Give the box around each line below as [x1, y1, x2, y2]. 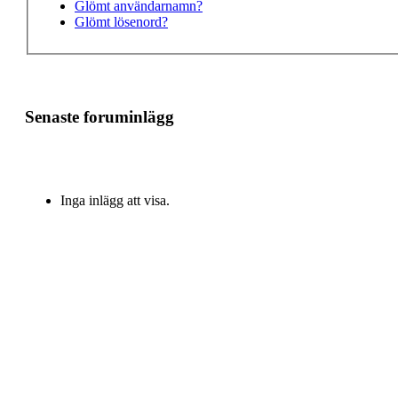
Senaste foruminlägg [25, 107, 174, 126]
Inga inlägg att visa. [60, 193, 170, 209]
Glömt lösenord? [75, 13, 168, 29]
